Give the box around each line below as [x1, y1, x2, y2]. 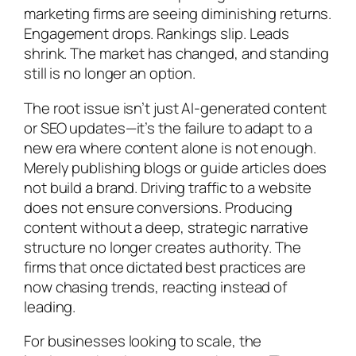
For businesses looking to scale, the [24, 331, 262, 352]
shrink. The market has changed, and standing [24, 43, 329, 64]
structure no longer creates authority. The [24, 236, 301, 257]
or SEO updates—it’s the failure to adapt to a [24, 117, 312, 138]
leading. [24, 296, 76, 317]
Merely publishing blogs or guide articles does [24, 157, 327, 178]
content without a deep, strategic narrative [24, 216, 308, 238]
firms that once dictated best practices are [24, 256, 306, 277]
